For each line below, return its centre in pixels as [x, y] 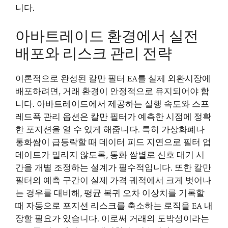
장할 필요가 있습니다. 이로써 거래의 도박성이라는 [112, 219]
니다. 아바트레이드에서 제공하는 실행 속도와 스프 [112, 104]
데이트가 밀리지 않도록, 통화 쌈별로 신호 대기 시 [110, 155]
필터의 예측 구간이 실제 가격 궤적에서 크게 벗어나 [113, 180]
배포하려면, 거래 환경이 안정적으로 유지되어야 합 [112, 91]
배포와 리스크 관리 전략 [94, 54]
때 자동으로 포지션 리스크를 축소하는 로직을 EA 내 [114, 206]
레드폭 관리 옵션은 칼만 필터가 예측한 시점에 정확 [113, 117]
